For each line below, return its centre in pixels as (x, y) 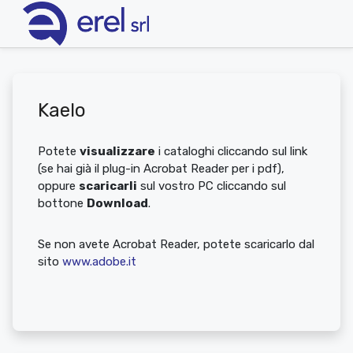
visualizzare (117, 151)
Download (117, 203)
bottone (62, 203)
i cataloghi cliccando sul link (231, 151)
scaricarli (108, 186)
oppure (58, 186)
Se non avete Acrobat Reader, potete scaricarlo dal (176, 244)
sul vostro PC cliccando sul (212, 186)
